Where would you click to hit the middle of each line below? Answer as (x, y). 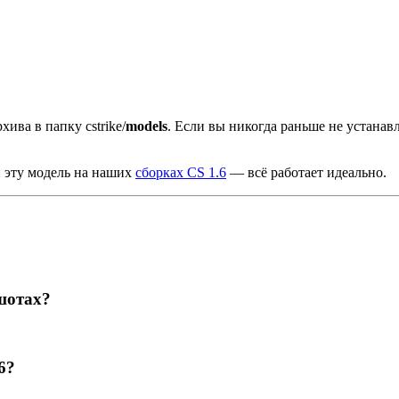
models (147, 126)
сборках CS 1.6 (181, 173)
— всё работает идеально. (306, 173)
